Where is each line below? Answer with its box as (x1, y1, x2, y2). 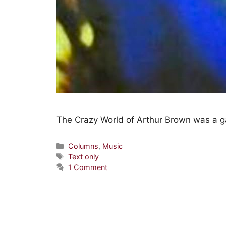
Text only (68, 152, 99, 161)
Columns (68, 141, 99, 150)
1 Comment (68, 162, 108, 172)
